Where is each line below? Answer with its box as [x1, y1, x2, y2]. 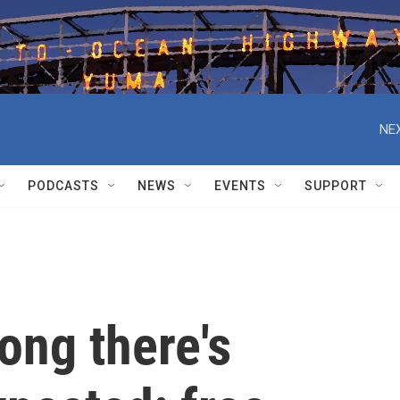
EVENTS [214, 179, 266, 193]
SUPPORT [304, 179, 367, 193]
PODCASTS [28, 179, 99, 193]
